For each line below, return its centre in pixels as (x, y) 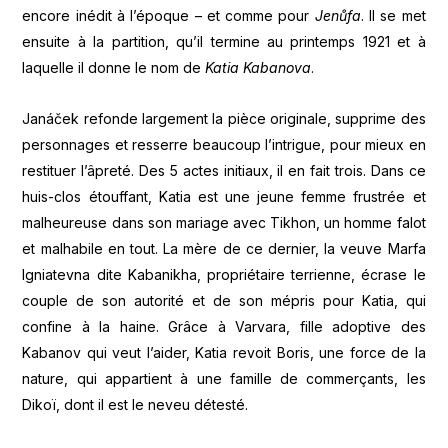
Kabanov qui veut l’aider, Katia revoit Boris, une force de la (224, 352)
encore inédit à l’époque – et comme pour (168, 15)
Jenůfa (337, 15)
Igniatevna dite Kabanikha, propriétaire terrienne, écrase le (224, 274)
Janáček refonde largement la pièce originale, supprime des (224, 118)
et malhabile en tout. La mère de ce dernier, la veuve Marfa (224, 248)
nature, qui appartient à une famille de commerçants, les (224, 378)
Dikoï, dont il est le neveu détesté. (137, 404)
